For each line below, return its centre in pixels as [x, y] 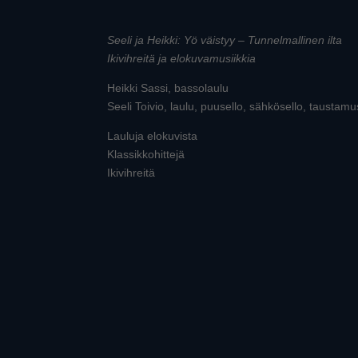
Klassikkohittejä [146, 154]
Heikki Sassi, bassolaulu [168, 88]
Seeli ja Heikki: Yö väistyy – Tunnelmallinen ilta [225, 40]
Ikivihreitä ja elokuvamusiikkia [182, 58]
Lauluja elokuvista [153, 136]
